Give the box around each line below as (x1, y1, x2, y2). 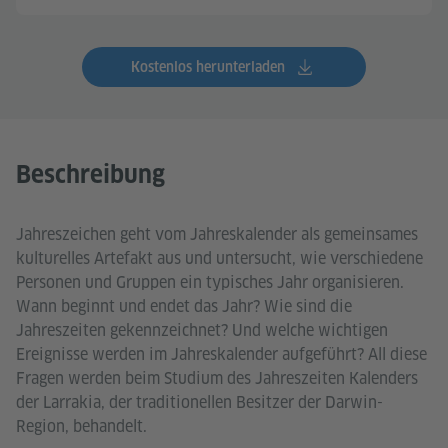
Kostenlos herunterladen (131, 59, 285, 75)
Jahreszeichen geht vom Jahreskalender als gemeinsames (16, 224, 418, 245)
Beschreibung (16, 160, 165, 189)
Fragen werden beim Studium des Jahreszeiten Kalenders (16, 368, 418, 389)
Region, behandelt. (16, 416, 147, 437)
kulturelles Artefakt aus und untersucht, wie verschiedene (16, 248, 423, 269)
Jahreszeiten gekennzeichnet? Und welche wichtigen (16, 320, 388, 341)
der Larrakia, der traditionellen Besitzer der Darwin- (16, 392, 383, 413)
